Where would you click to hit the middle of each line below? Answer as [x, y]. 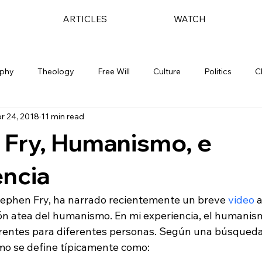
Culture [167, 71]
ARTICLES [85, 19]
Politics [218, 71]
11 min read [63, 116]
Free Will [114, 71]
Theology [56, 71]
